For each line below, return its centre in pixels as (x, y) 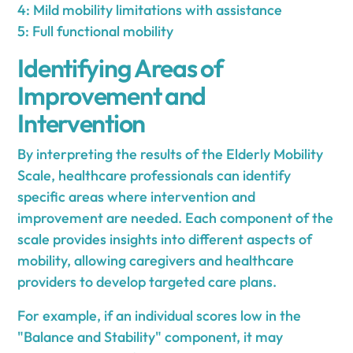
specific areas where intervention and (137, 196)
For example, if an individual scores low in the (160, 315)
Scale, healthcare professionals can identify (154, 175)
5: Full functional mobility (96, 31)
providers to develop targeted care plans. (147, 281)
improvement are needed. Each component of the (176, 217)
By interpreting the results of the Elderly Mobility (171, 154)
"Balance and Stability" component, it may (150, 336)
